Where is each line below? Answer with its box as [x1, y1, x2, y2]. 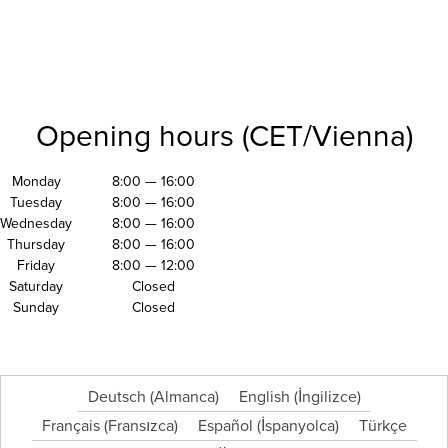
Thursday [7, 236, 65, 254]
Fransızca [107, 416, 174, 437]
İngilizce [297, 387, 357, 408]
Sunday [13, 299, 59, 317]
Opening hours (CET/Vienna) [35, 118, 413, 156]
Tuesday [10, 194, 62, 212]
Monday [11, 173, 61, 191]
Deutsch [87, 387, 146, 408]
